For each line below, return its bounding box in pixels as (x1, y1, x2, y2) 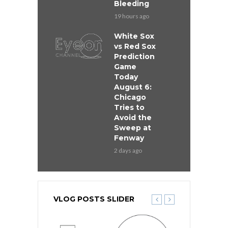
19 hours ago (114, 12, 149, 20)
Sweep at (114, 123, 151, 132)
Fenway (114, 133, 144, 142)
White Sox (114, 31, 154, 41)
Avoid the (114, 112, 152, 122)
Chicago (114, 92, 146, 102)
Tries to (114, 102, 145, 112)
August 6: (114, 82, 152, 92)
